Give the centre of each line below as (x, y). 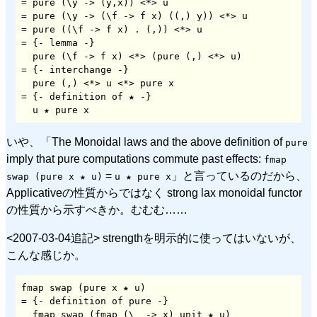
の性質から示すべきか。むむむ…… (97, 209)
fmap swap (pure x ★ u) (83, 287)
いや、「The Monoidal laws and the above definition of (146, 142)
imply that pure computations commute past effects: (135, 158)
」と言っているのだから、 (239, 175)
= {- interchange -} (75, 69)
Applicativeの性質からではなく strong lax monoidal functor (154, 192)
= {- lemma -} (58, 42)
